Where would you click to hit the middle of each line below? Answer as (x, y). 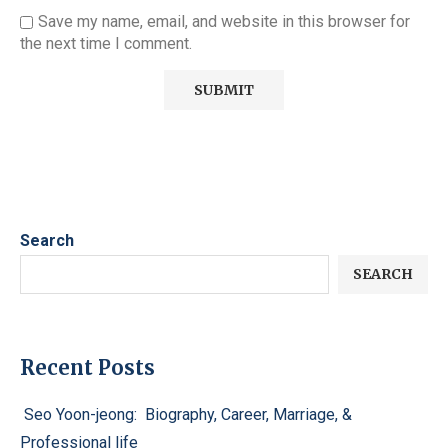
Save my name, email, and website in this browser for (224, 21)
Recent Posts (87, 367)
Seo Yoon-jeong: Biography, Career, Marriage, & (186, 414)
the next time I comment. (106, 43)
